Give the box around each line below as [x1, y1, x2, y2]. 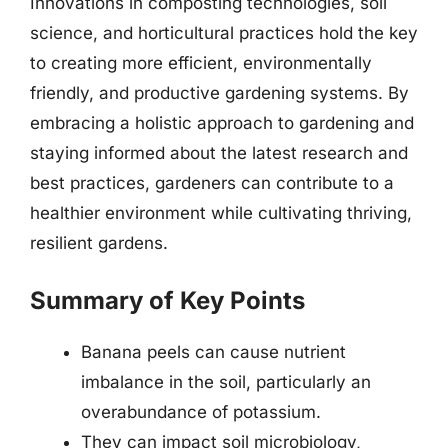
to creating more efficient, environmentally [30, 53, 372, 73]
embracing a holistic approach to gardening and [30, 113, 414, 133]
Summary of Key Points [30, 285, 305, 315]
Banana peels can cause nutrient [81, 341, 346, 362]
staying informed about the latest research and [30, 143, 408, 163]
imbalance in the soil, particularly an [81, 371, 371, 392]
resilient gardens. [30, 233, 168, 253]
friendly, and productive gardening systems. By [30, 83, 409, 103]
